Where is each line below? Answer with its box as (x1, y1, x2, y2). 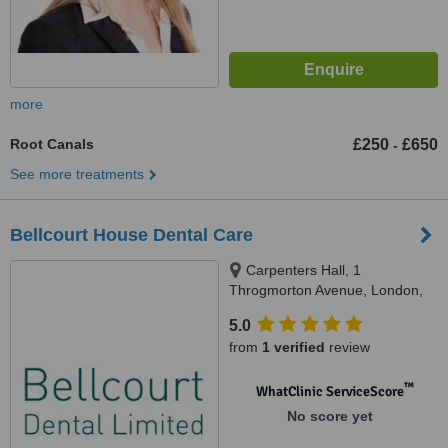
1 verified (262, 339, 325, 355)
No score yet (286, 408, 373, 424)
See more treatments (10, 166, 144, 182)
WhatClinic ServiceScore (255, 383, 404, 400)
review (325, 339, 370, 355)
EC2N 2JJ (229, 302, 292, 318)
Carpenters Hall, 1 (246, 262, 361, 278)
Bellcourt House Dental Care (10, 225, 253, 245)
